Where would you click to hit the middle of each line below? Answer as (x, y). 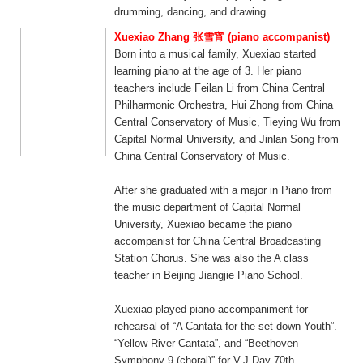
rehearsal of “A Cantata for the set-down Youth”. (226, 326)
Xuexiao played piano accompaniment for (211, 309)
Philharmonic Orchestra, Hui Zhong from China (224, 105)
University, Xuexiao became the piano (203, 224)
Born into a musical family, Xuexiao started (215, 54)
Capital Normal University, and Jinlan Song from (226, 139)
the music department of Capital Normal (207, 207)
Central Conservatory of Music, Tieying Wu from (227, 122)
